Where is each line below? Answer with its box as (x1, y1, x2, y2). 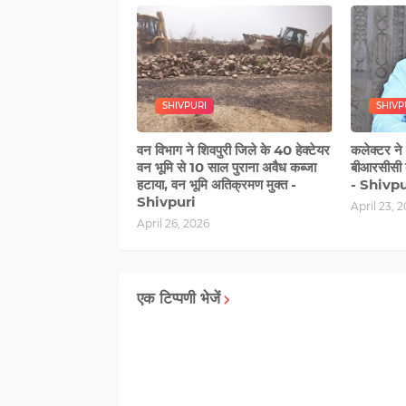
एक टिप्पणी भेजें (136, 288, 220, 307)
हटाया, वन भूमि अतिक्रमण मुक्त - (136, 175, 296, 193)
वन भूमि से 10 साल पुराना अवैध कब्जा (136, 158, 316, 176)
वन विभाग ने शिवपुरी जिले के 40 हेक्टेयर (136, 140, 330, 159)
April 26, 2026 (136, 216, 209, 230)
